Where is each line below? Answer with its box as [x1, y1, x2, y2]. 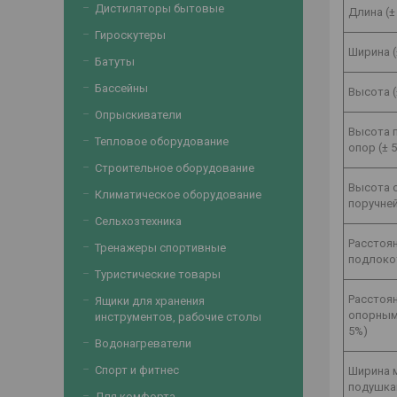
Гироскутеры [95, 28, 166, 42]
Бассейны [95, 82, 148, 95]
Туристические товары [95, 268, 221, 281]
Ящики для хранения [95, 294, 205, 307]
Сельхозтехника [95, 214, 182, 228]
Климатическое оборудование [95, 188, 261, 201]
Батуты [95, 55, 135, 68]
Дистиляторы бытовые [95, 2, 224, 15]
